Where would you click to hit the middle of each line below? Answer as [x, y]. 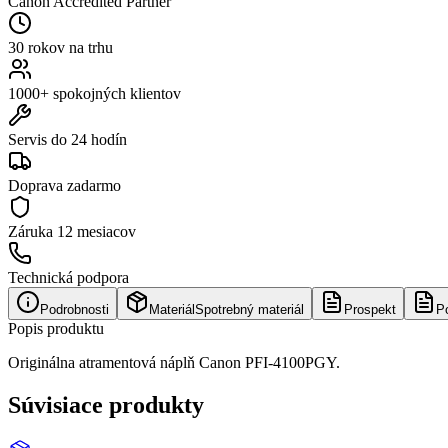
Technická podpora [68, 277]
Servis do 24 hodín [67, 139]
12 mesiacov [96, 231]
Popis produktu [56, 328]
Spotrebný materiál [249, 309]
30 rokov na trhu [60, 47]
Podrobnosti [74, 309]
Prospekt [370, 309]
